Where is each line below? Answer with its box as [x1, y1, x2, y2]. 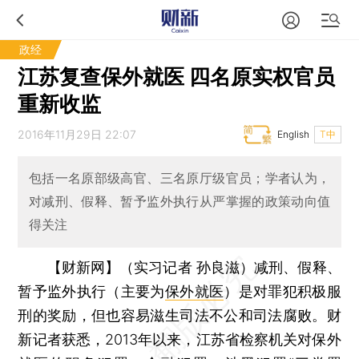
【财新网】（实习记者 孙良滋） [46, 258, 255, 276]
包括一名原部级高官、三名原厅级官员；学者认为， [28, 170, 331, 187]
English [276, 128, 309, 140]
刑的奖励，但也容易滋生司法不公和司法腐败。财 [18, 306, 341, 324]
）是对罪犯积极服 [224, 282, 341, 300]
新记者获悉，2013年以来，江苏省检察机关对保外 [18, 330, 341, 348]
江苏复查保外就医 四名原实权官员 [18, 64, 336, 89]
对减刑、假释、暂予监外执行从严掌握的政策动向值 [28, 193, 331, 210]
